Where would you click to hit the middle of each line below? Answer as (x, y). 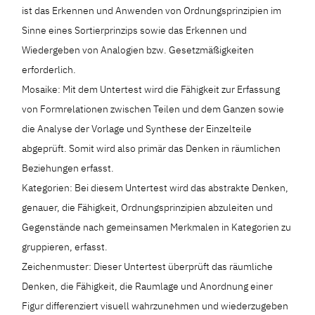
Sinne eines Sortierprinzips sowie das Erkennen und (135, 30)
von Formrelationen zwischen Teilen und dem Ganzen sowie (153, 109)
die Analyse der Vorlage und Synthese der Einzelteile (137, 129)
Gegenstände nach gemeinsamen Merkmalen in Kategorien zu (157, 227)
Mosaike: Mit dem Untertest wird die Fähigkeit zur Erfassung (151, 89)
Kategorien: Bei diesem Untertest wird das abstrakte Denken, (155, 188)
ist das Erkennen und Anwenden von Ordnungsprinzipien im (152, 11)
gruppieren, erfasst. (65, 247)
